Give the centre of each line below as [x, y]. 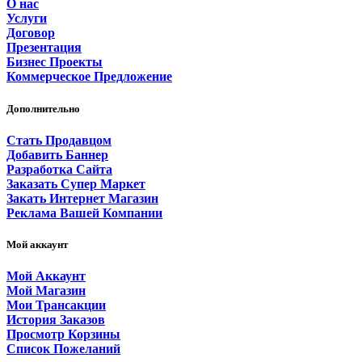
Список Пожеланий [63, 349]
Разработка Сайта [59, 169]
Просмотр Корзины [63, 335]
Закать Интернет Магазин [82, 198]
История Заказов [56, 320]
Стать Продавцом [59, 140]
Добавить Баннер [57, 154]
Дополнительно [43, 108]
